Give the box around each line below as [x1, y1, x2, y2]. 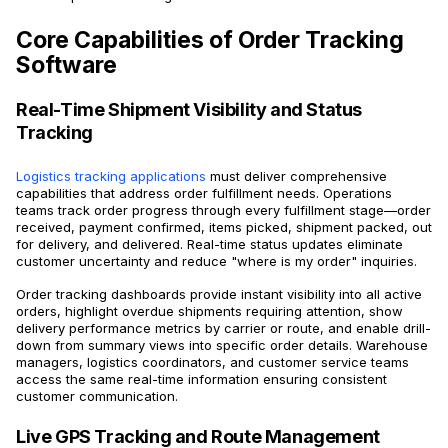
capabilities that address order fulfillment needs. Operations [16, 185, 392, 201]
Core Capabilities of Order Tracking [16, 26, 404, 54]
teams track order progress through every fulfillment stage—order [16, 202, 431, 218]
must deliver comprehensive [206, 168, 387, 184]
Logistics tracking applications [16, 168, 206, 184]
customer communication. [16, 388, 178, 404]
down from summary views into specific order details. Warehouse [16, 337, 428, 353]
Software [16, 51, 117, 79]
